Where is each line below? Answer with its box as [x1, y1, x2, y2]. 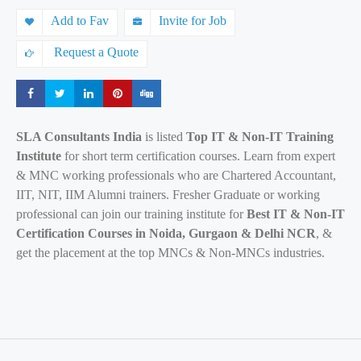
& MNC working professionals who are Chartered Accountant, [16, 168, 336, 183]
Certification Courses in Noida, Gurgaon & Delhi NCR [16, 226, 316, 241]
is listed [142, 130, 186, 144]
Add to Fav [51, 14, 109, 28]
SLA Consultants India [16, 130, 142, 144]
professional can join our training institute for [16, 207, 247, 222]
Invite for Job [159, 14, 226, 28]
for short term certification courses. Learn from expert [61, 149, 335, 164]
